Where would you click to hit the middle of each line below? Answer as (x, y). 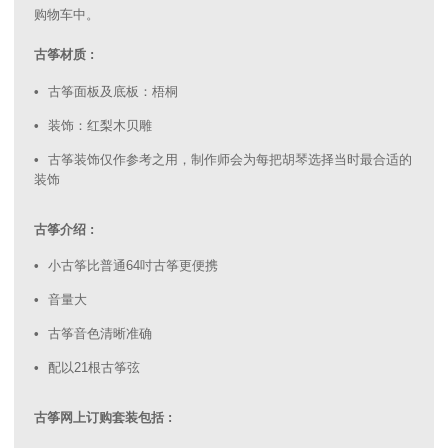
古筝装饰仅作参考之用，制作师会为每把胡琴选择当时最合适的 (230, 159)
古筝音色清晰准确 (100, 334)
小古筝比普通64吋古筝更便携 (133, 266)
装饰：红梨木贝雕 (100, 125)
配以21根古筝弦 (94, 368)
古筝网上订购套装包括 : (103, 418)
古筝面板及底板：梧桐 (113, 91)
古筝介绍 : (64, 229)
